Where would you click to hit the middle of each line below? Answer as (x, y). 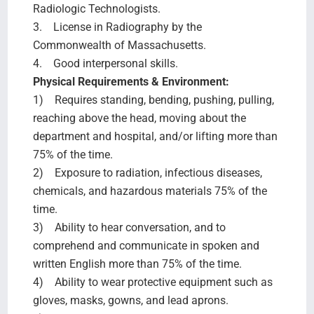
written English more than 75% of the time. (137, 264)
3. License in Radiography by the (117, 27)
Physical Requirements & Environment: (132, 81)
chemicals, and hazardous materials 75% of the (150, 191)
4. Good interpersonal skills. (107, 63)
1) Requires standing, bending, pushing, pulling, (153, 100)
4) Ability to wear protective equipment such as (152, 282)
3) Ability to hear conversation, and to (129, 227)
